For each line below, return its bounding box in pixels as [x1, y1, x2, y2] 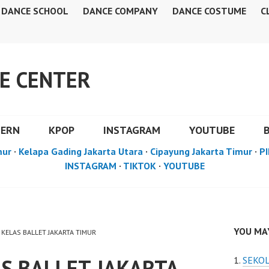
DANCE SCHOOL [1, 5, 68, 17]
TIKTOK [122, 160, 156, 172]
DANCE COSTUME [172, 5, 246, 17]
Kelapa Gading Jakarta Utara [19, 145, 143, 157]
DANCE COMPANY [83, 5, 158, 17]
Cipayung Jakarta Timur [150, 145, 252, 157]
